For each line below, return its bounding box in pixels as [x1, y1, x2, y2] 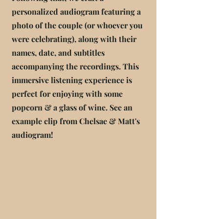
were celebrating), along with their [12, 34, 136, 44]
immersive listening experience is [12, 75, 132, 85]
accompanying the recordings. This [12, 61, 139, 71]
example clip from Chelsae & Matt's [12, 116, 140, 126]
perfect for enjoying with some [12, 88, 123, 99]
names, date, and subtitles [12, 47, 105, 58]
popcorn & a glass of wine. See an [12, 102, 132, 112]
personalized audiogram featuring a [12, 6, 141, 17]
